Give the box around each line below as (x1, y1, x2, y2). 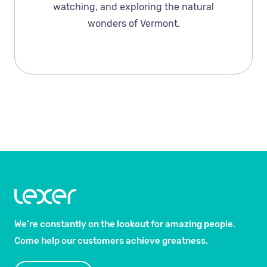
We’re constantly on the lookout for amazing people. (14, 218, 235, 229)
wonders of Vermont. (87, 18, 180, 30)
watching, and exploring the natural (53, 1, 214, 13)
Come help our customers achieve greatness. (14, 235, 208, 246)
